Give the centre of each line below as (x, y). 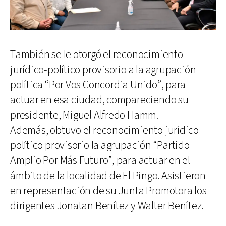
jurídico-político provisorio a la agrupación (103, 70)
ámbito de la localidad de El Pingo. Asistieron (108, 176)
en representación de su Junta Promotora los (108, 191)
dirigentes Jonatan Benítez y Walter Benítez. (107, 206)
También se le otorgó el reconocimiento (97, 54)
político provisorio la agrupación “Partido (100, 145)
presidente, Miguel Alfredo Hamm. (84, 115)
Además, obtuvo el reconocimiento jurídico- (106, 130)
